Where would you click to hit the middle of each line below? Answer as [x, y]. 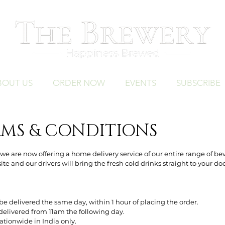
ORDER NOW [79, 83]
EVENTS [140, 83]
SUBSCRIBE [198, 83]
